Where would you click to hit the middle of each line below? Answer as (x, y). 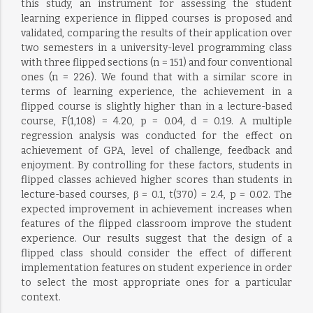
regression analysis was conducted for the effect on (156, 136)
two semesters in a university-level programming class (156, 48)
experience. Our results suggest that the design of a (156, 239)
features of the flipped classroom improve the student (156, 224)
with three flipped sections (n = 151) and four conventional (156, 63)
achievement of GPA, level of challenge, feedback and (156, 151)
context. (41, 297)
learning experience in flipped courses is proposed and (156, 19)
